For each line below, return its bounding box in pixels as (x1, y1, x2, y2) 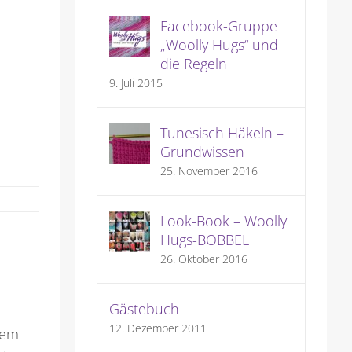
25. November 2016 (159, 163, 258, 179)
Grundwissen (159, 142, 244, 162)
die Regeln (159, 54, 227, 74)
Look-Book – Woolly (159, 211, 287, 231)
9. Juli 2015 (108, 75, 163, 91)
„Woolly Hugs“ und (159, 35, 278, 55)
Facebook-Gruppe (159, 16, 277, 36)
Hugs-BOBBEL (159, 230, 249, 250)
